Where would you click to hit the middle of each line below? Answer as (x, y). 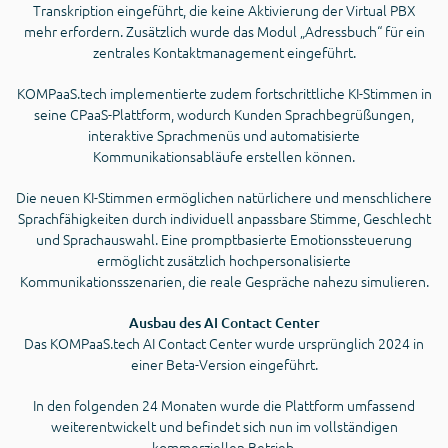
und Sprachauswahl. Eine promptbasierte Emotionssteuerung (224, 239)
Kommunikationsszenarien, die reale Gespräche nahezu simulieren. (224, 281)
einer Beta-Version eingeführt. (224, 364)
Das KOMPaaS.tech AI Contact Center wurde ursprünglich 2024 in (224, 343)
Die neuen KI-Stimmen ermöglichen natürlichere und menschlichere (224, 197)
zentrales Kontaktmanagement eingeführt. (224, 52)
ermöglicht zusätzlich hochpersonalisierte (224, 260)
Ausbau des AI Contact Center (224, 323)
